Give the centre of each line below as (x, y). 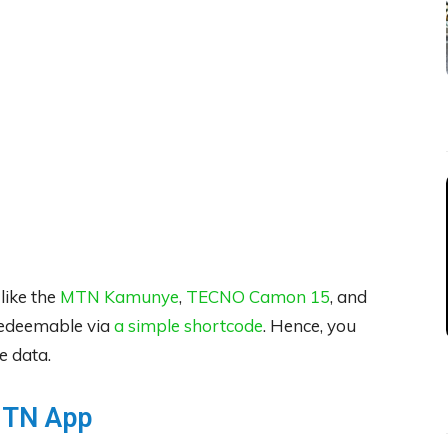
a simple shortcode (188, 325)
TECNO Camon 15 (258, 296)
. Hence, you (309, 325)
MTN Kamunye (119, 296)
